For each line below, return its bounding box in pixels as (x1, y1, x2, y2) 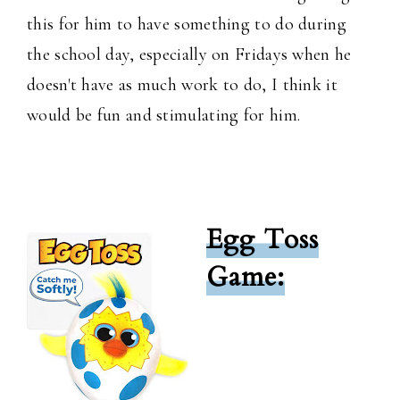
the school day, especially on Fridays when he (27, 44, 352, 66)
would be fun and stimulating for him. (27, 104, 301, 127)
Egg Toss (206, 221, 319, 259)
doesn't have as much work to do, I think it (27, 74, 337, 96)
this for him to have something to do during (27, 13, 346, 36)
